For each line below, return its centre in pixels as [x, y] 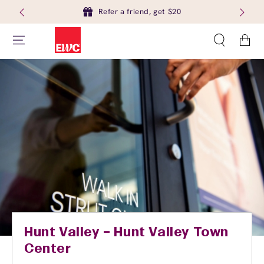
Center [48, 249]
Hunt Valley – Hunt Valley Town [127, 233]
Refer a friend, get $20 [140, 11]
